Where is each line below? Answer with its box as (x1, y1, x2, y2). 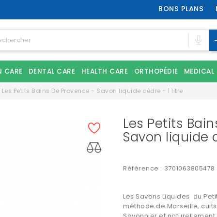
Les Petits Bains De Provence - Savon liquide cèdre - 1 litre (1, 87, 183, 95)
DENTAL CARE (28, 67, 75, 76)
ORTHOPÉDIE (134, 67, 178, 76)
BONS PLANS (158, 4, 204, 14)
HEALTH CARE (81, 67, 128, 76)
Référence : (123, 164, 162, 173)
